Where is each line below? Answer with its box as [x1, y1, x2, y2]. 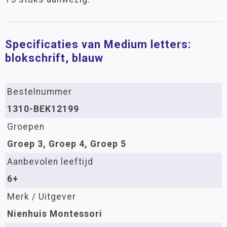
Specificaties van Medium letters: [5, 38, 191, 51]
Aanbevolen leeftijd [7, 157, 93, 167]
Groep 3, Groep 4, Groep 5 [7, 139, 126, 149]
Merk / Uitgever [7, 192, 76, 202]
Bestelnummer [7, 87, 72, 97]
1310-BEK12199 [7, 104, 79, 114]
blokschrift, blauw [5, 52, 103, 64]
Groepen [7, 122, 45, 132]
